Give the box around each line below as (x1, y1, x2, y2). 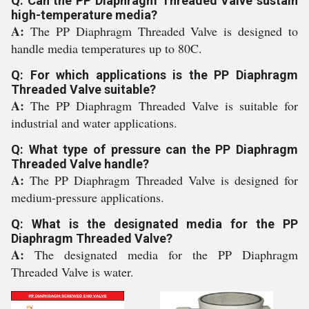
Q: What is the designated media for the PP (11, 217, 298, 231)
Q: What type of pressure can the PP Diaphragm (11, 142, 298, 157)
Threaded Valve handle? (11, 157, 149, 171)
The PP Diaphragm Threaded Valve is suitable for (30, 97, 298, 114)
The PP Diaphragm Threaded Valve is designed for (30, 172, 298, 188)
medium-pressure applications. (11, 189, 164, 206)
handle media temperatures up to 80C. (11, 40, 202, 57)
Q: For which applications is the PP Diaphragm (11, 68, 298, 82)
